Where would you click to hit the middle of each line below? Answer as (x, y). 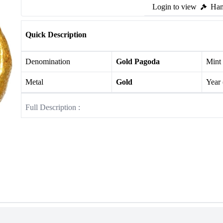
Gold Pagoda (138, 61)
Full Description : (53, 107)
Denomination (48, 61)
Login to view (174, 7)
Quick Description (56, 35)
